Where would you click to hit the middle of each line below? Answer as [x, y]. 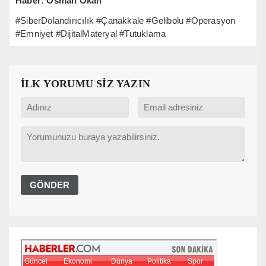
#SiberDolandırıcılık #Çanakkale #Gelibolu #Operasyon [126, 20]
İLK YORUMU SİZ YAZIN [85, 83]
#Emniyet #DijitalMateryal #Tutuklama [91, 33]
